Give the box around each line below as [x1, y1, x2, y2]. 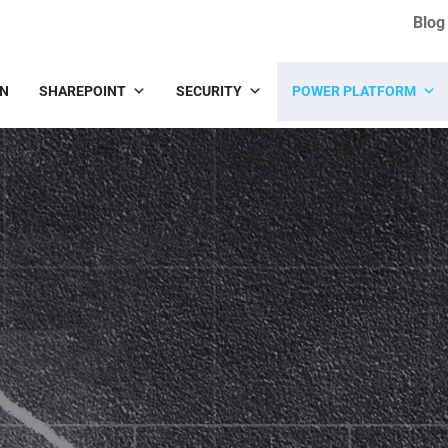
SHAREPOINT [39, 83, 126, 99]
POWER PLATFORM [292, 83, 416, 99]
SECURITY [176, 83, 242, 99]
